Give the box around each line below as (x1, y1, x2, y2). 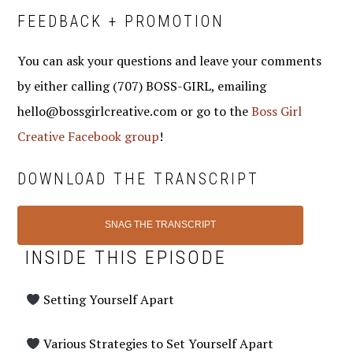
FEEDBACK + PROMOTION (17, 12, 225, 31)
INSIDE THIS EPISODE (25, 247, 228, 269)
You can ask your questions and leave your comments (17, 52, 322, 69)
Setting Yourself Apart (39, 291, 174, 308)
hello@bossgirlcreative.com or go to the (17, 102, 252, 120)
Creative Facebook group (17, 128, 160, 145)
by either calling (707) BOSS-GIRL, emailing (17, 77, 267, 95)
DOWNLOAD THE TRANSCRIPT (17, 169, 260, 188)
